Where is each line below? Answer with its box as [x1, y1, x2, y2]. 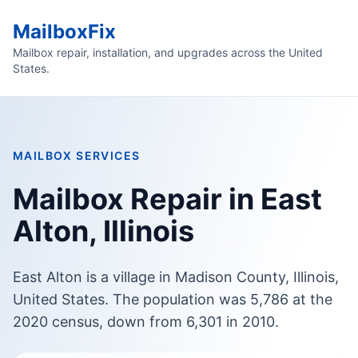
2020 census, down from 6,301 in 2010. [13, 313, 279, 330]
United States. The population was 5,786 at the [13, 291, 332, 308]
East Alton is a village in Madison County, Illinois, [13, 268, 339, 285]
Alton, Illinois [13, 213, 194, 249]
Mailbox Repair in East [13, 181, 322, 217]
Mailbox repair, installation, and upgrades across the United [13, 46, 323, 59]
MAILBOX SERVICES [13, 149, 141, 162]
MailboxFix [13, 20, 116, 43]
